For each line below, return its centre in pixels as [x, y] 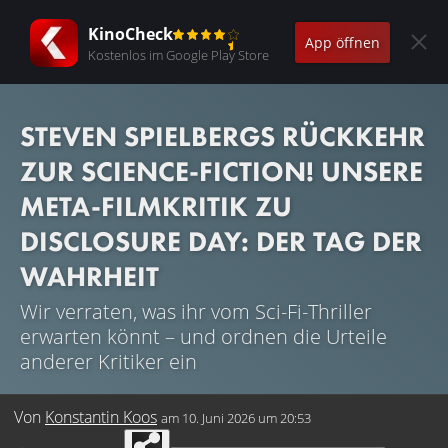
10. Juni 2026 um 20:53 [246, 418]
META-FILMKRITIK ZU [156, 206]
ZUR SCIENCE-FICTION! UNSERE [221, 171]
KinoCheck [130, 33]
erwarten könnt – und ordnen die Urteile [203, 336]
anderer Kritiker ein [108, 361]
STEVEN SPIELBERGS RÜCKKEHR [222, 136]
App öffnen [342, 42]
